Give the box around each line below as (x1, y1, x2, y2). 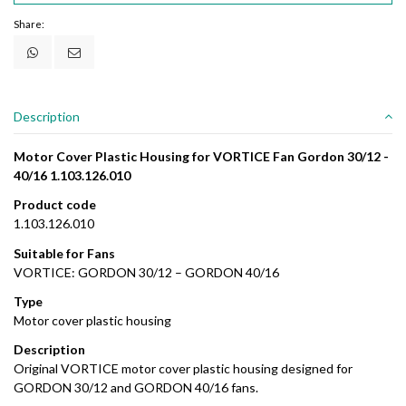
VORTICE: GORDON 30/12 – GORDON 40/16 (14, 264, 279, 280)
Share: (14, 18, 44, 31)
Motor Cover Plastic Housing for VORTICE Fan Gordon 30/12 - (14, 149, 389, 165)
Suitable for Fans (14, 245, 115, 261)
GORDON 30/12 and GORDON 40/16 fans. (14, 380, 258, 395)
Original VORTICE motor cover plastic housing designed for (14, 361, 353, 376)
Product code (14, 197, 96, 213)
